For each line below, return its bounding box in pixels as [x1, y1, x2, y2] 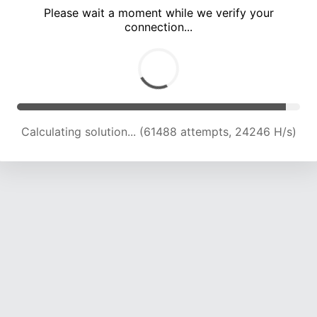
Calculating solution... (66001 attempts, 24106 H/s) [22, 125, 295, 139]
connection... [125, 20, 192, 35]
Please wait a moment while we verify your [43, 6, 274, 21]
